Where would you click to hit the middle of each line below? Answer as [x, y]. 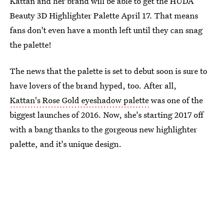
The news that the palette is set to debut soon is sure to [109, 71]
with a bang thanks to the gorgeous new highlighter [103, 129]
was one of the [176, 100]
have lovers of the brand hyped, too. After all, [93, 85]
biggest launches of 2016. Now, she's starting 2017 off [107, 115]
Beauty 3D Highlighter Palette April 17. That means [104, 15]
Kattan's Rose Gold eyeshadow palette [79, 100]
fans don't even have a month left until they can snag [106, 30]
